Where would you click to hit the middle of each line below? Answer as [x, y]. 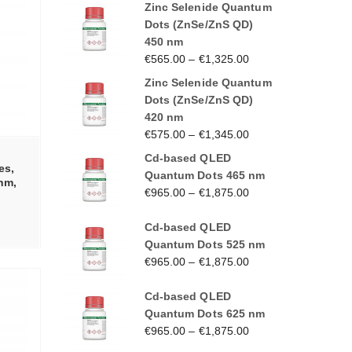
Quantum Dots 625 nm [205, 313]
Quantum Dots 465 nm [205, 175]
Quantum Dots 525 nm [205, 244]
